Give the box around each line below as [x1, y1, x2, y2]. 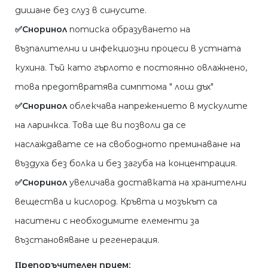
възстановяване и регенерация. [15, 234, 159, 246]
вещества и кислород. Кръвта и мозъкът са [15, 196, 217, 208]
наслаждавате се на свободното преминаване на [15, 139, 240, 150]
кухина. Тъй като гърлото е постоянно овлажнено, [15, 62, 247, 74]
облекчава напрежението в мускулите [67, 100, 248, 112]
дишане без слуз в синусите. [15, 5, 147, 16]
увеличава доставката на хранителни [67, 177, 246, 188]
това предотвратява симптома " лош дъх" [15, 81, 216, 93]
